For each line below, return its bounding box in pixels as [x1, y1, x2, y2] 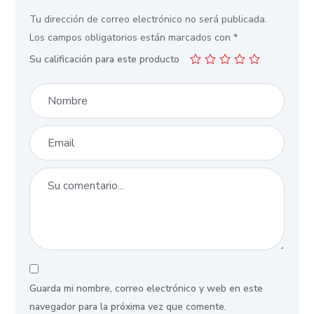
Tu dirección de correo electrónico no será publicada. [29, 12, 268, 26]
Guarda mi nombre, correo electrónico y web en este [29, 281, 264, 295]
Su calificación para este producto [29, 52, 180, 66]
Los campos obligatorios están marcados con [29, 30, 234, 44]
